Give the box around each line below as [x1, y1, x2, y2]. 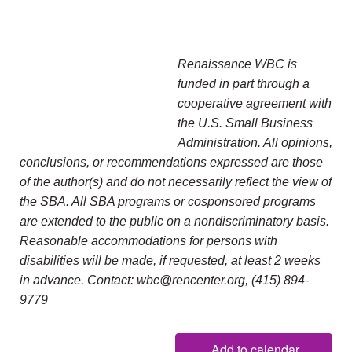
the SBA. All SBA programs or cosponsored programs [20, 195, 316, 209]
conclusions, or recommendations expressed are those [20, 156, 323, 170]
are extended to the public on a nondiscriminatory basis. [20, 214, 329, 229]
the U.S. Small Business [178, 116, 313, 130]
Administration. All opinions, [178, 136, 332, 150]
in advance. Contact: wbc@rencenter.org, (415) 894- [20, 273, 309, 288]
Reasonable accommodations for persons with [20, 234, 277, 248]
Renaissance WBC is [178, 57, 297, 71]
